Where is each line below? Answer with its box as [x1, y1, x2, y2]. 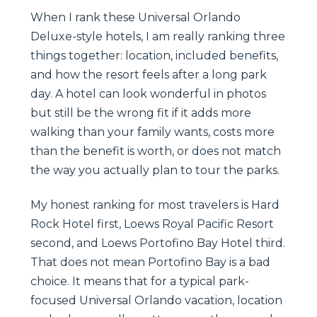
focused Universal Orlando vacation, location [30, 293, 282, 307]
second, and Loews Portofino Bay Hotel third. [30, 236, 285, 250]
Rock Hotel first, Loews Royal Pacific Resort [30, 217, 274, 231]
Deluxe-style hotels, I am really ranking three [30, 29, 285, 43]
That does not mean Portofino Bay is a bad [30, 255, 270, 269]
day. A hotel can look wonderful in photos [30, 86, 266, 100]
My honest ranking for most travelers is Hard [30, 197, 279, 212]
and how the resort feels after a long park [30, 67, 267, 81]
